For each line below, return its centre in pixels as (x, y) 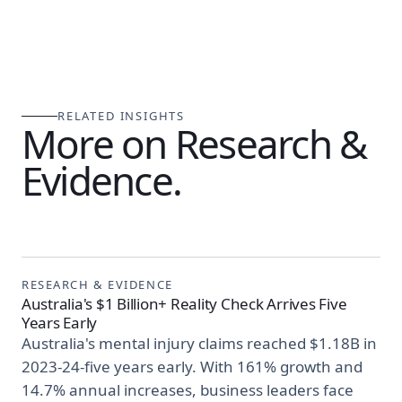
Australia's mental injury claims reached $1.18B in (199, 344)
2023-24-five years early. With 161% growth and (192, 367)
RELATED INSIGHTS (122, 116)
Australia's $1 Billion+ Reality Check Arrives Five (184, 304)
